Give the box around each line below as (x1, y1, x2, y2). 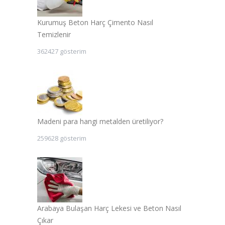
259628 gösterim (37, 133, 86, 143)
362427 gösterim (37, 46, 86, 56)
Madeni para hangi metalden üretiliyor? (37, 116, 163, 126)
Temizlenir (37, 29, 71, 39)
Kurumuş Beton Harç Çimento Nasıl (37, 17, 153, 27)
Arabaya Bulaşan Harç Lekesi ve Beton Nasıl (37, 203, 181, 213)
